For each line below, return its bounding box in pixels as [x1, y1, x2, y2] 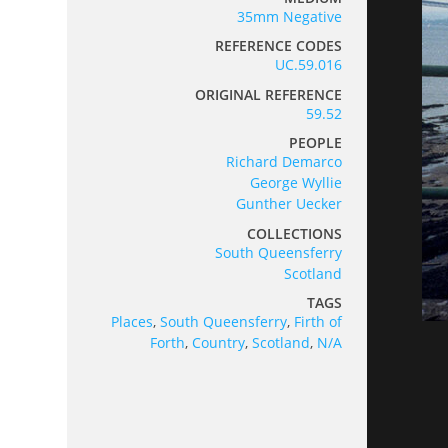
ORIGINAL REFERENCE [195, 84, 343, 104]
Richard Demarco [226, 152, 343, 172]
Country [192, 333, 246, 353]
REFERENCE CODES [215, 36, 343, 56]
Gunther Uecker [236, 194, 343, 214]
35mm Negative [237, 6, 343, 26]
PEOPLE [289, 133, 343, 153]
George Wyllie [250, 173, 343, 193]
